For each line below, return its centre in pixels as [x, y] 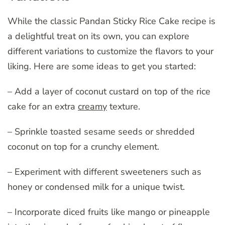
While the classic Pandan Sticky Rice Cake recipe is [111, 21]
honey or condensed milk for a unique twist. [96, 187]
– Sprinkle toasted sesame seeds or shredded [101, 131]
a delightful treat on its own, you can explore [98, 36]
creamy [92, 106]
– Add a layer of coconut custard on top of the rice [109, 91]
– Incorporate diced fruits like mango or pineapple [109, 212]
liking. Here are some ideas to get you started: [102, 66]
